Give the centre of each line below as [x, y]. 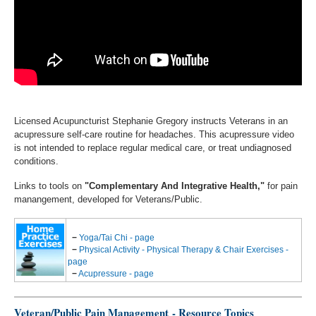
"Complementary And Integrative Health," [176, 186]
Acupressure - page [116, 273]
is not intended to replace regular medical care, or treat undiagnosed [153, 147]
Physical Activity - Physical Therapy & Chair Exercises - [184, 249]
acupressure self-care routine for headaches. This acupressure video [154, 134]
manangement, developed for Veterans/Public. [108, 199]
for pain [282, 186]
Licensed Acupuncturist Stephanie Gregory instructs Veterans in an [151, 121]
